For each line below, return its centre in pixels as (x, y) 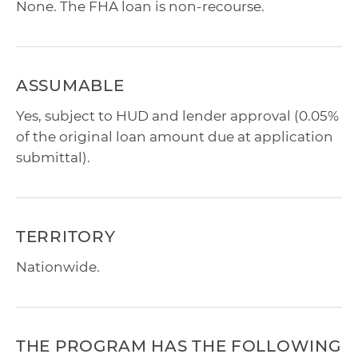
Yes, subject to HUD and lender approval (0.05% (177, 116)
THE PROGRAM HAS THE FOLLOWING (179, 346)
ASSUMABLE (70, 86)
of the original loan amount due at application (175, 137)
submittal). (53, 158)
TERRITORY (66, 237)
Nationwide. (58, 267)
